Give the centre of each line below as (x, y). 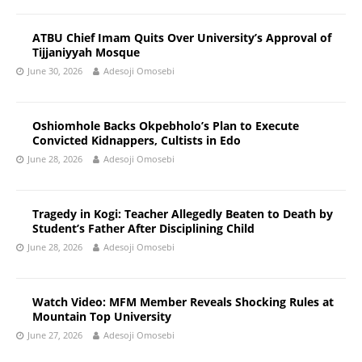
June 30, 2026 (55, 71)
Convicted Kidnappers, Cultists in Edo (137, 140)
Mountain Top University (102, 316)
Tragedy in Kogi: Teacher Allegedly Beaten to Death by (183, 214)
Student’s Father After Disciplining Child (143, 228)
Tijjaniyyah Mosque (86, 52)
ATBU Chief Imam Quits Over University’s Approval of (182, 38)
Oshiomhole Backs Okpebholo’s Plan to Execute (166, 126)
